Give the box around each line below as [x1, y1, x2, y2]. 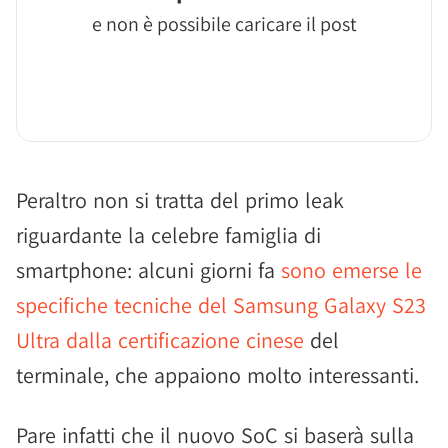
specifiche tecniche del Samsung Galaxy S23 [16, 291, 426, 319]
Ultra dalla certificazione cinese [16, 326, 304, 354]
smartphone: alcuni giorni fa [16, 256, 281, 284]
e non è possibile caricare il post [91, 11, 357, 37]
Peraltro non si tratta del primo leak [16, 186, 344, 214]
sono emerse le [281, 256, 422, 284]
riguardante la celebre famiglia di [16, 221, 321, 249]
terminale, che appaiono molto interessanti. [16, 361, 419, 389]
